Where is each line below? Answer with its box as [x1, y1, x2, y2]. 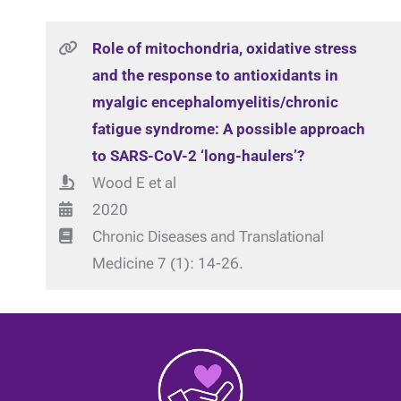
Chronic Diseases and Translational [91, 227, 324, 245]
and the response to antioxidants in [91, 66, 338, 84]
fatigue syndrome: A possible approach [91, 120, 365, 138]
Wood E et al [91, 174, 176, 192]
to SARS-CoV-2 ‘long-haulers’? [91, 147, 304, 165]
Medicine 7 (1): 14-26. [91, 254, 243, 272]
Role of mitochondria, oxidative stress [91, 39, 357, 57]
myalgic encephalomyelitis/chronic [91, 93, 338, 111]
